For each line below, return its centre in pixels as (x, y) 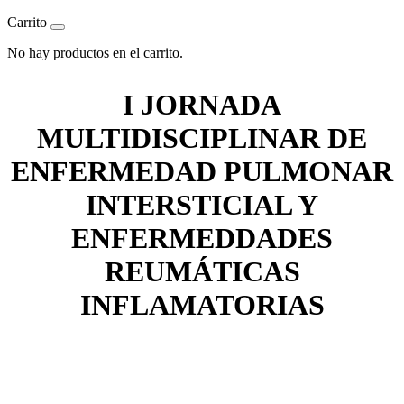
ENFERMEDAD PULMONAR (202, 171)
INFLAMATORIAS (202, 305)
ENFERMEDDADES (202, 238)
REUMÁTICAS (202, 271)
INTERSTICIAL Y (202, 205)
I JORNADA (202, 105)
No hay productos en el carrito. (95, 53)
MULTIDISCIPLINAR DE (202, 138)
